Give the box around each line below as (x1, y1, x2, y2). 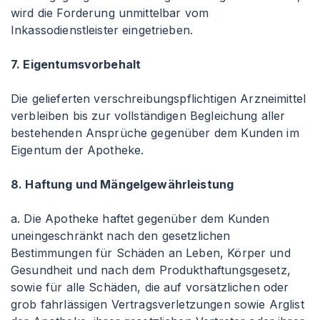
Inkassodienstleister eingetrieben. (11, 23, 194, 37)
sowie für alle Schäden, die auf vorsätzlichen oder (11, 280, 289, 294)
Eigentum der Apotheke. (11, 143, 144, 157)
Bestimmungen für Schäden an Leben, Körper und (11, 246, 291, 260)
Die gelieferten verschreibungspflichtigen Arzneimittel (11, 91, 306, 106)
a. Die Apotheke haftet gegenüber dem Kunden (11, 211, 270, 226)
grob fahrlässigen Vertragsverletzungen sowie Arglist (11, 297, 304, 311)
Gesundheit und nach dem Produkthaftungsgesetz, (11, 263, 291, 277)
